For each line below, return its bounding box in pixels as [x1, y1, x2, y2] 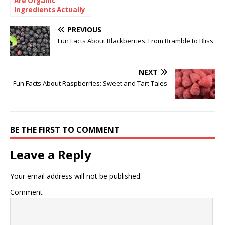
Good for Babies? [14, 14, 74, 23]
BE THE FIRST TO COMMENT [10, 124, 120, 135]
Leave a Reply [10, 146, 91, 163]
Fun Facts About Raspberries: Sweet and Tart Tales [13, 78, 167, 88]
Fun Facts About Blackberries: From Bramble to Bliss [58, 36, 213, 45]
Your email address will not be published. [10, 171, 142, 181]
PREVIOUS [67, 24, 101, 34]
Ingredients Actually [14, 5, 85, 14]
